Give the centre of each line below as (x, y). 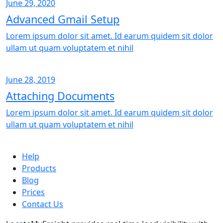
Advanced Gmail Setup (63, 19)
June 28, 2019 (31, 80)
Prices (33, 192)
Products (39, 168)
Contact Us (43, 204)
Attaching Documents (60, 96)
